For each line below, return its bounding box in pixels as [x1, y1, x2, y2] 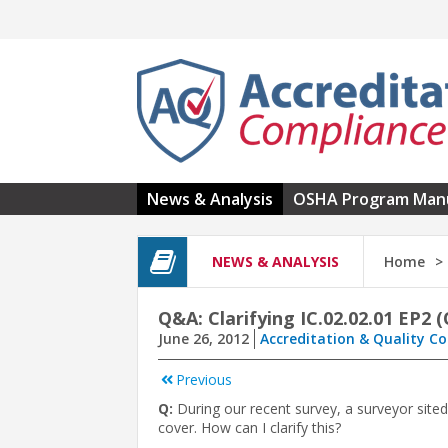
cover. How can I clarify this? [158, 418, 341, 438]
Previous [176, 370, 232, 390]
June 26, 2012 [158, 329, 249, 349]
